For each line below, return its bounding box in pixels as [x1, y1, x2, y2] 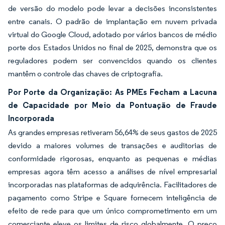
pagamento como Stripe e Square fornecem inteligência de [8, 192, 217, 202]
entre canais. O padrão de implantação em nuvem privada [8, 16, 217, 26]
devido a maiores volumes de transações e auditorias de [8, 140, 217, 150]
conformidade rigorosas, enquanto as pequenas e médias [8, 153, 217, 163]
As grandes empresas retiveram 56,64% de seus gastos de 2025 [8, 127, 217, 137]
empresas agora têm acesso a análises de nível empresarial [8, 166, 217, 176]
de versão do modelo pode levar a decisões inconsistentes [8, 3, 217, 13]
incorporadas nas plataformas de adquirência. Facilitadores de [8, 179, 217, 189]
